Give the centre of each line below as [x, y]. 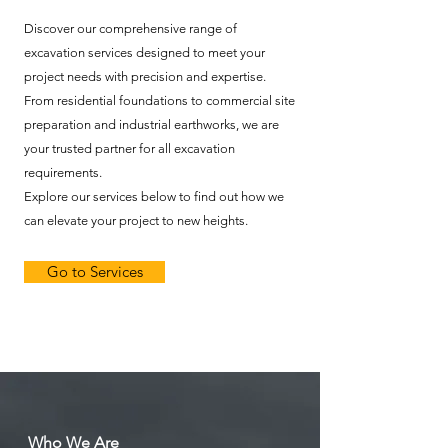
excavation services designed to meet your [144, 52]
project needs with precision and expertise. [145, 76]
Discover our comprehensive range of [130, 28]
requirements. [63, 172]
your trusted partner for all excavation [129, 148]
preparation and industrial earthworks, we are [151, 124]
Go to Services [94, 271]
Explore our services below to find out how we [154, 196]
